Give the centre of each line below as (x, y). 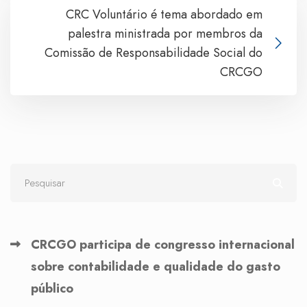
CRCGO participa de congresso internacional (163, 244)
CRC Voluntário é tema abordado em (164, 14)
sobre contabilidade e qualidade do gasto (156, 266)
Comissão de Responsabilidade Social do (153, 52)
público (52, 288)
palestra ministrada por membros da (165, 33)
